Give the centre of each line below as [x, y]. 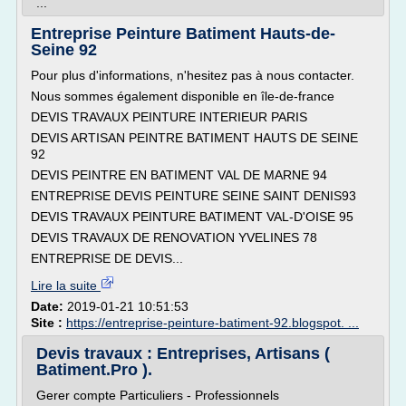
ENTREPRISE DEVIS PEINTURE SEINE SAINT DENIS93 [193, 196]
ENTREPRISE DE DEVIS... [107, 258]
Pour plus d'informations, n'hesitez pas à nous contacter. [193, 75]
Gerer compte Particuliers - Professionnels [158, 395]
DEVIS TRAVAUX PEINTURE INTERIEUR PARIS [169, 117]
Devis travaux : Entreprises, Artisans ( [183, 353]
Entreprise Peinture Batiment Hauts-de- [183, 34]
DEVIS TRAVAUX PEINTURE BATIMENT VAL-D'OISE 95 [192, 217]
